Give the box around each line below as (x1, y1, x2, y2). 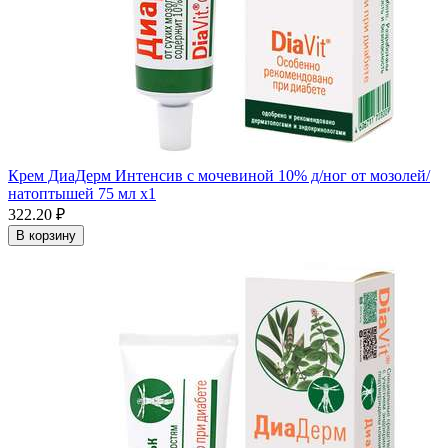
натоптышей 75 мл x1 (8, 185, 156, 202)
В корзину (16, 228, 76, 243)
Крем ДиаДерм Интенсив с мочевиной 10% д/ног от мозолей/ (8, 167, 430, 184)
